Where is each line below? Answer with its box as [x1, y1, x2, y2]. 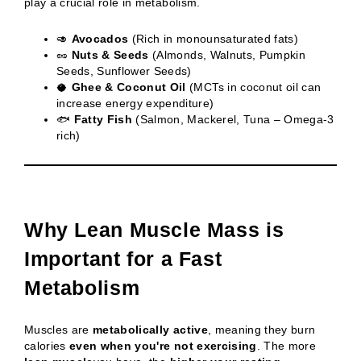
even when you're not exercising [69, 340, 257, 353]
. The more [256, 340, 317, 353]
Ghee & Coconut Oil [71, 81, 186, 93]
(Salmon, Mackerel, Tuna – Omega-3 [132, 113, 334, 126]
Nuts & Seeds [71, 48, 149, 61]
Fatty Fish [73, 113, 133, 126]
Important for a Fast [24, 247, 222, 270]
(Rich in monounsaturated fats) [128, 32, 298, 45]
